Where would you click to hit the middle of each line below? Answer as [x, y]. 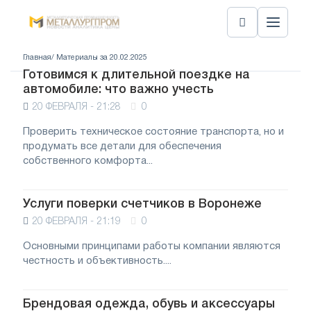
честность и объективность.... [97, 261]
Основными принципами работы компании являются [152, 246]
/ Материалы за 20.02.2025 [99, 57]
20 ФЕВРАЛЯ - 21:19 [76, 222]
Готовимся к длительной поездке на [136, 75]
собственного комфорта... [88, 161]
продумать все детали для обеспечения [122, 146]
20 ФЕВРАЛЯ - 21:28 [76, 107]
